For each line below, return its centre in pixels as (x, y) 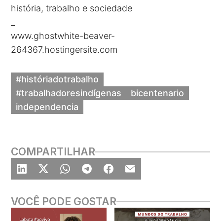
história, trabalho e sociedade (72, 8)
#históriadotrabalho (57, 79)
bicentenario (158, 93)
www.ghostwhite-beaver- (63, 36)
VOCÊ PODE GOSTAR (64, 202)
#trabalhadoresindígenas (69, 93)
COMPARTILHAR (53, 152)
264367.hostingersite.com (64, 50)
